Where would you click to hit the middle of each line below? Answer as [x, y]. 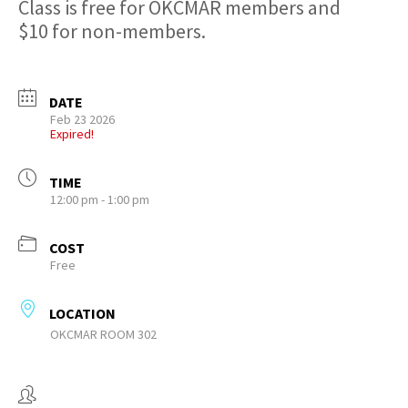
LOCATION [82, 313]
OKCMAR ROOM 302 [103, 334]
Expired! [72, 134]
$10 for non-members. [112, 31]
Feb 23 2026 [82, 119]
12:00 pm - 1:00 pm [100, 199]
